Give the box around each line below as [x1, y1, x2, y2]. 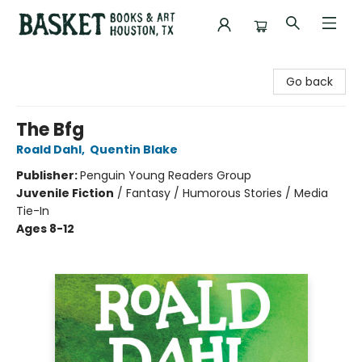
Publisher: [16, 167, 80, 183]
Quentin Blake [90, 141, 178, 158]
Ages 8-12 [16, 221, 74, 237]
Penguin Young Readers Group [80, 167, 251, 183]
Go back [286, 74, 333, 90]
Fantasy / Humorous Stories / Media [126, 185, 328, 201]
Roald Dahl [16, 141, 82, 158]
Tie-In [16, 203, 49, 219]
